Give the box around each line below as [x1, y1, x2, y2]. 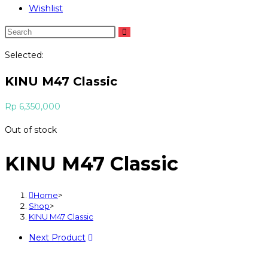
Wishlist [29, 2, 63, 14]
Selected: [5, 50, 44, 60]
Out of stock [5, 124, 57, 136]
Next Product [29, 232, 86, 243]
